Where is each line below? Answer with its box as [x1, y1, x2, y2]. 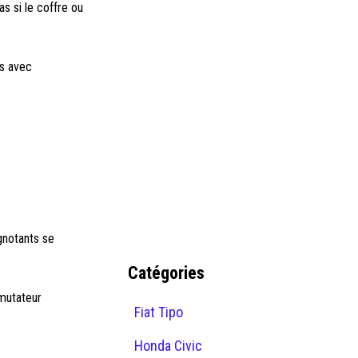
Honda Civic [134, 337, 202, 354]
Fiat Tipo [134, 304, 183, 320]
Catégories [128, 263, 205, 283]
